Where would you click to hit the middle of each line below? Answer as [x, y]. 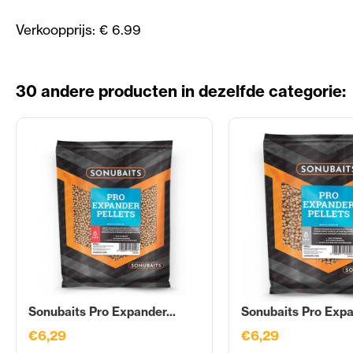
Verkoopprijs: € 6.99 [78, 29]
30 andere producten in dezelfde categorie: [181, 91]
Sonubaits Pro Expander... [102, 311]
